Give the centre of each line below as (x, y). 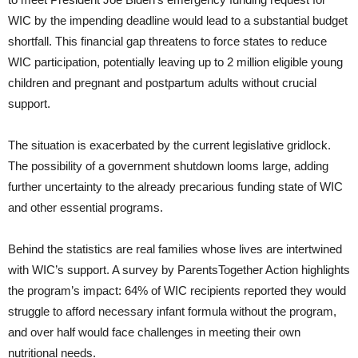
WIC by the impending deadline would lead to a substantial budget (178, 21)
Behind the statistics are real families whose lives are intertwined (175, 249)
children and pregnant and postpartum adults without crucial (162, 83)
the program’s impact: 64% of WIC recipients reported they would (177, 291)
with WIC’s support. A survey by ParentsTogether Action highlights (179, 270)
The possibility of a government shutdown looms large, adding (168, 166)
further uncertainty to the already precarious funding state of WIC (175, 187)
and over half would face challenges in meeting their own (154, 332)
